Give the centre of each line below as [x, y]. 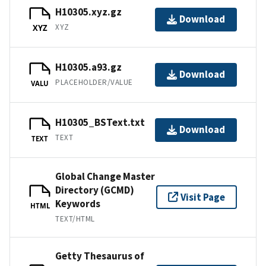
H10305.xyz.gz [88, 12]
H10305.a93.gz [88, 67]
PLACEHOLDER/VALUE [94, 83]
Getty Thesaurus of [100, 256]
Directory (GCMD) [95, 190]
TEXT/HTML [75, 218]
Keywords [78, 203]
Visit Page [203, 197]
